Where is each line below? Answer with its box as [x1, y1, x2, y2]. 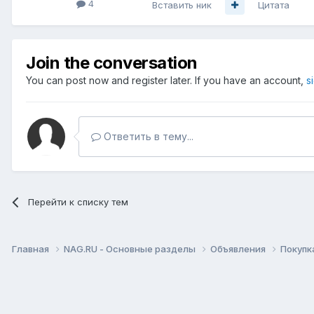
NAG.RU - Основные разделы [64, 243, 198, 255]
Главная [12, 243, 51, 255]
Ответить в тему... [101, 130, 193, 142]
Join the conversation [26, 52, 198, 73]
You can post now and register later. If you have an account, [26, 74, 306, 86]
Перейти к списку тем [28, 196, 129, 207]
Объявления [210, 243, 268, 255]
